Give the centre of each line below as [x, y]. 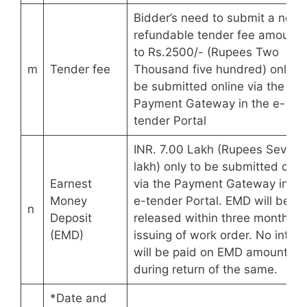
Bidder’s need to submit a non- [219, 18]
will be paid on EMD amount [210, 253]
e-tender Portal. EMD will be [211, 201]
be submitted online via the [209, 87]
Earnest [71, 184]
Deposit [71, 218]
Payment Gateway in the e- [209, 104]
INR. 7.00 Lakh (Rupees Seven [217, 150]
